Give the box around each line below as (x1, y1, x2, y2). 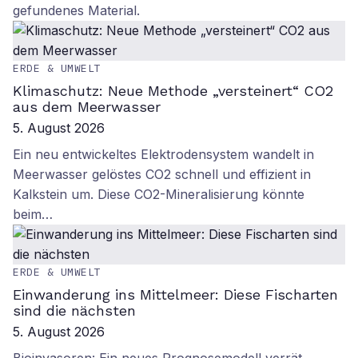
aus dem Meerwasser (13, 98, 161, 115)
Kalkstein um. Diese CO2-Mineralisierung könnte (13, 186, 304, 202)
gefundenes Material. (13, 2, 140, 18)
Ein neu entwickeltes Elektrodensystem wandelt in (13, 146, 314, 162)
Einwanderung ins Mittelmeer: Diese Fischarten (13, 286, 338, 303)
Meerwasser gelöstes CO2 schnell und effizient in (13, 166, 311, 182)
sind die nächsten (13, 302, 136, 319)
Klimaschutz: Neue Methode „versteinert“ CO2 (13, 82, 333, 99)
